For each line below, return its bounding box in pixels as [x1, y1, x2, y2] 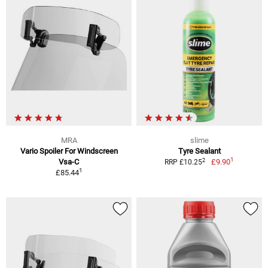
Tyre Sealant [178, 147, 221, 156]
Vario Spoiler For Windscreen [20, 147, 118, 156]
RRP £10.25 [165, 158, 203, 167]
